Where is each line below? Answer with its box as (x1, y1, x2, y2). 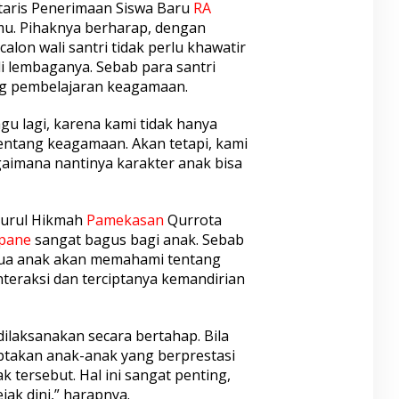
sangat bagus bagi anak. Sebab (30, 230, 244, 250)
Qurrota (163, 210, 222, 231)
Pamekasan (85, 210, 164, 231)
